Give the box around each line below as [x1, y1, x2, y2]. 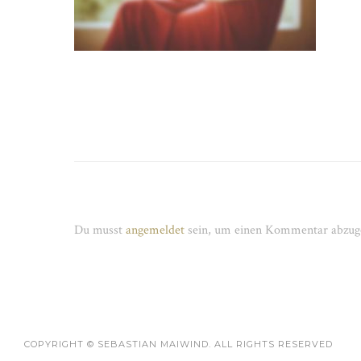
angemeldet [126, 222, 185, 239]
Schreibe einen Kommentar [74, 191, 257, 210]
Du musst [74, 222, 126, 239]
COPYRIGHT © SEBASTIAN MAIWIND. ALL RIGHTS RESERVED [24, 338, 333, 350]
